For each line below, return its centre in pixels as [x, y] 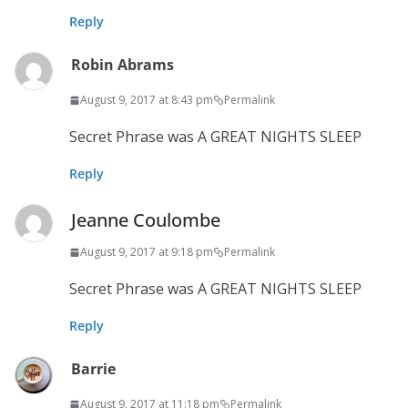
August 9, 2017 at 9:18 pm [147, 252]
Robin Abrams [122, 65]
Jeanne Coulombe [146, 220]
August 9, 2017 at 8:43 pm [147, 100]
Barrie [93, 369]
